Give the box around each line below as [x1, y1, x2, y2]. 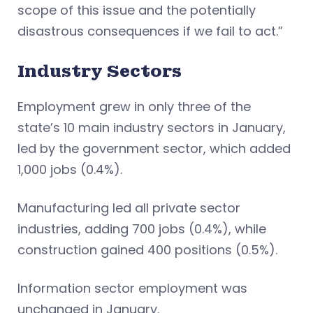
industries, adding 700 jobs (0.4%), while [17, 219, 266, 238]
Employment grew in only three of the [17, 97, 251, 115]
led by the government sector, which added [17, 139, 291, 157]
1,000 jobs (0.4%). [17, 160, 122, 178]
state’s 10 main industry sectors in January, [17, 118, 286, 136]
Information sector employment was [17, 279, 247, 297]
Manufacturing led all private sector [17, 198, 240, 217]
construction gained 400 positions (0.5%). [17, 240, 277, 259]
